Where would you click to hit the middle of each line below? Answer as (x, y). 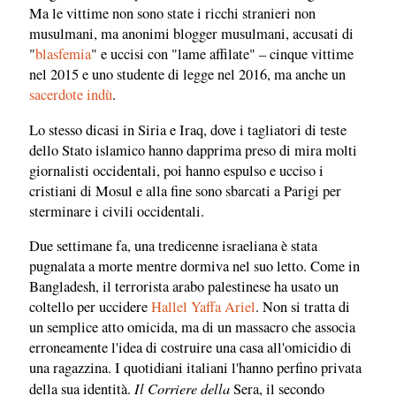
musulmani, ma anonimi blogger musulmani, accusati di (191, 34)
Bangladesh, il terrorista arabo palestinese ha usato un (184, 287)
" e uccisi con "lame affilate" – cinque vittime (222, 54)
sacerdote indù (71, 95)
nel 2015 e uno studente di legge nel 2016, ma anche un (187, 75)
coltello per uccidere (90, 307)
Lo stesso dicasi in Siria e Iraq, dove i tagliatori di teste (188, 129)
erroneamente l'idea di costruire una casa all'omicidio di (190, 348)
